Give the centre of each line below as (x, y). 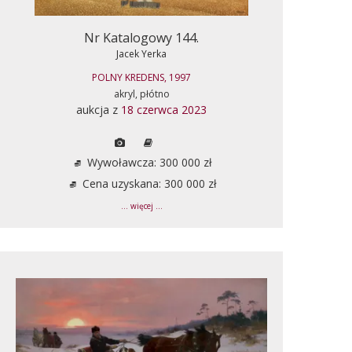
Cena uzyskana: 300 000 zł (148, 183)
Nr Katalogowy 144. (141, 37)
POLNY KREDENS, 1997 (141, 77)
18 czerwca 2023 (164, 109)
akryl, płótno (141, 93)
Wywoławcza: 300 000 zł (148, 162)
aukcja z (99, 109)
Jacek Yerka (141, 53)
